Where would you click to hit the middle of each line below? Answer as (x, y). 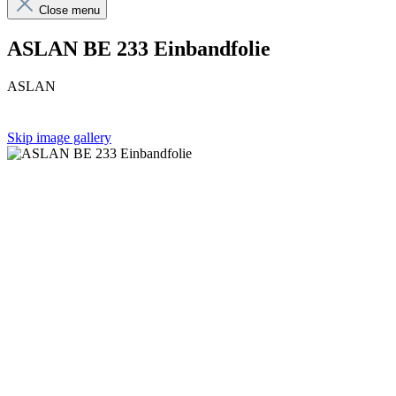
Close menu (69, 10)
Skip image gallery (59, 137)
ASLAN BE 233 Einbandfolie (139, 48)
